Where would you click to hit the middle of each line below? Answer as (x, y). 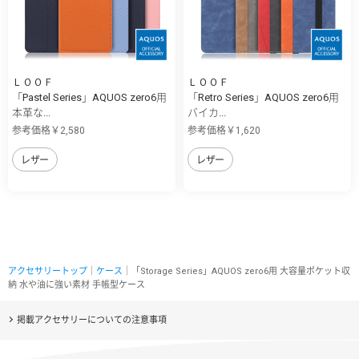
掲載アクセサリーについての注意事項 (91, 320)
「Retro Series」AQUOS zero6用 (263, 97)
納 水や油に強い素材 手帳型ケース (77, 284)
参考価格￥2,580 (48, 130)
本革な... (31, 112)
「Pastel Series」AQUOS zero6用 (89, 97)
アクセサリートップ (48, 271)
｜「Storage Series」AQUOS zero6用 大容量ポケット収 (236, 271)
